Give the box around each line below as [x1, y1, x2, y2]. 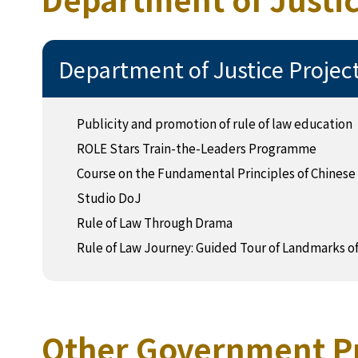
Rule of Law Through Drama [76, 213, 233, 231]
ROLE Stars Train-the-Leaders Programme [76, 138, 316, 157]
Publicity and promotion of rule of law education [76, 113, 352, 132]
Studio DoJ [76, 188, 141, 206]
